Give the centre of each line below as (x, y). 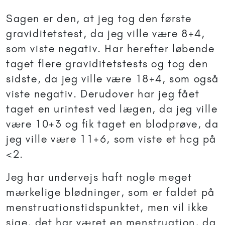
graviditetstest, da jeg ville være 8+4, (106, 34)
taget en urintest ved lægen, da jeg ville (112, 109)
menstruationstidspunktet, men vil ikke (107, 207)
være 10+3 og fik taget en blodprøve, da (113, 124)
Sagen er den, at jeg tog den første (99, 19)
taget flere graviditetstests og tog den (107, 64)
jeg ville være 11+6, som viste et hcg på (111, 139)
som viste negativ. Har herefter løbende (110, 49)
